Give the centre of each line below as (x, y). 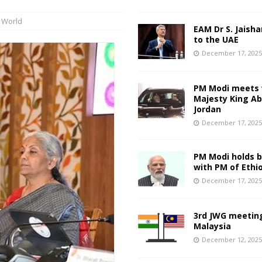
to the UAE (216, 39)
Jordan (208, 109)
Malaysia (213, 226)
